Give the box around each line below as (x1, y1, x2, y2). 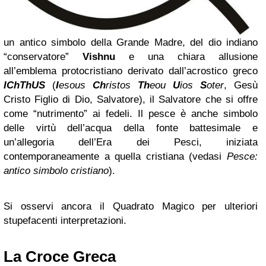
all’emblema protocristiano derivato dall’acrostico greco (4, 65, 258, 77)
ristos (106, 80, 138, 91)
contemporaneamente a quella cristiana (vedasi (4, 151, 227, 163)
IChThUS (4, 80, 45, 91)
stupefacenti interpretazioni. (4, 215, 126, 227)
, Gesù (224, 80, 258, 91)
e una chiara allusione (115, 51, 258, 63)
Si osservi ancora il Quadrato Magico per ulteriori (4, 201, 258, 213)
